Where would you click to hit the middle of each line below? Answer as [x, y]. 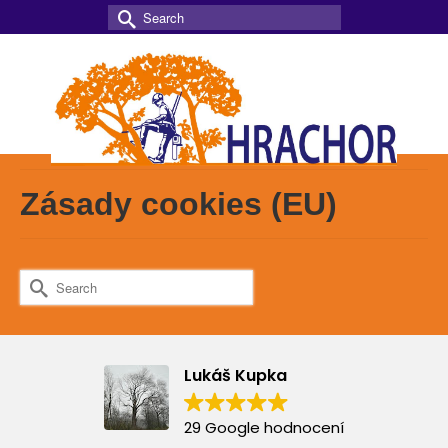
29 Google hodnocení [264, 427]
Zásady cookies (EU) [178, 204]
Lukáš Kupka [235, 375]
